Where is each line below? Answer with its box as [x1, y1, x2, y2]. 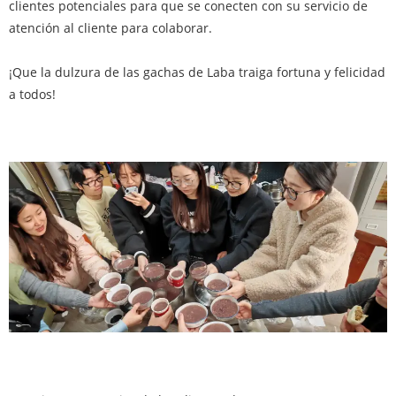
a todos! [9, 85, 56, 103]
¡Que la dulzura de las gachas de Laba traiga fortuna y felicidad [9, 63, 385, 80]
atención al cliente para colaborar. [9, 19, 212, 36]
